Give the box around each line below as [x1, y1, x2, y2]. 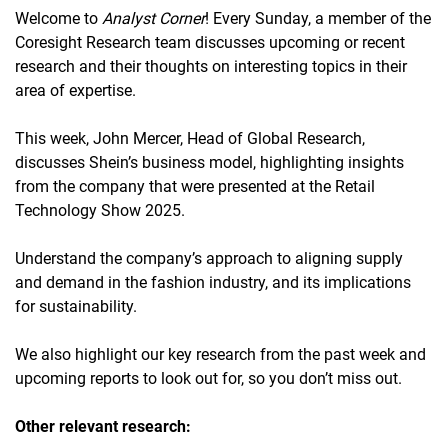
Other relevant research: [15, 416, 191, 436]
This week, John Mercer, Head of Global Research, [15, 128, 365, 148]
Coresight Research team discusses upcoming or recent [15, 32, 405, 52]
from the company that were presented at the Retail [15, 176, 375, 196]
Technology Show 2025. [15, 200, 185, 220]
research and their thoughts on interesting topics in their [15, 56, 407, 76]
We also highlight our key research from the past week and [15, 344, 426, 364]
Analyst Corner [102, 8, 205, 28]
